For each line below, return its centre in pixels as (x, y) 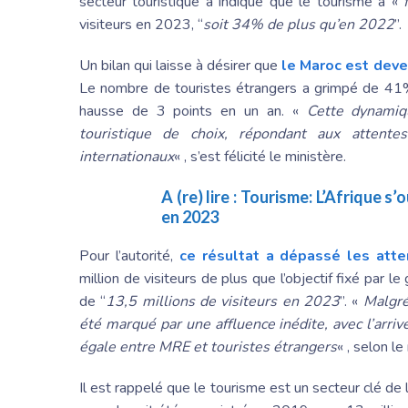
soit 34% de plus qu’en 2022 (299, 24)
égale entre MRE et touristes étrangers (208, 347)
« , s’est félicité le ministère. (260, 156)
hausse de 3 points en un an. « (193, 111)
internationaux (127, 156)
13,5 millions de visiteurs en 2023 (223, 301)
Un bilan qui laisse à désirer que (181, 65)
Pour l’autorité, (129, 255)
